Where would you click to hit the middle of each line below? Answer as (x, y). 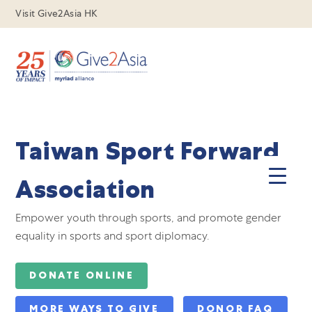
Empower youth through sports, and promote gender (149, 218)
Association (85, 189)
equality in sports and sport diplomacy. (113, 236)
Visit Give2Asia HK (57, 13)
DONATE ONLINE (82, 275)
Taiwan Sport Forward (148, 151)
